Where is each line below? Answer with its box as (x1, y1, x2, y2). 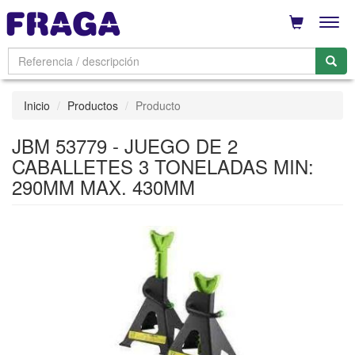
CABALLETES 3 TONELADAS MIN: (12, 152, 314, 180)
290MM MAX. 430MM (12, 173, 195, 200)
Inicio (24, 97, 50, 113)
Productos (67, 97, 118, 113)
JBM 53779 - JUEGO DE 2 (12, 132, 238, 159)
